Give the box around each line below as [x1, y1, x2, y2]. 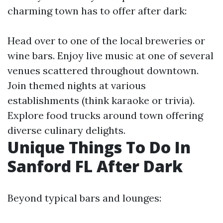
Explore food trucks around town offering [7, 109, 203, 121]
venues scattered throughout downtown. [7, 64, 199, 77]
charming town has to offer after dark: [7, 4, 187, 17]
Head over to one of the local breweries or [7, 34, 205, 47]
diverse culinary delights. [7, 124, 125, 136]
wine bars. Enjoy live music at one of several [7, 49, 214, 62]
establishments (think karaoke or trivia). [7, 94, 195, 107]
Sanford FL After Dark [7, 155, 183, 177]
